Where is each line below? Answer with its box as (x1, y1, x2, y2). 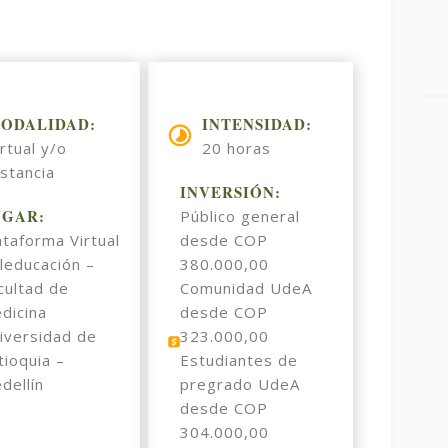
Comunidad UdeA (180, 277, 313, 298)
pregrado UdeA (180, 373, 301, 394)
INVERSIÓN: (180, 180, 282, 203)
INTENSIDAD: (202, 112, 313, 135)
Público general (180, 205, 301, 226)
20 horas (202, 137, 272, 158)
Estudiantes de (180, 349, 299, 370)
